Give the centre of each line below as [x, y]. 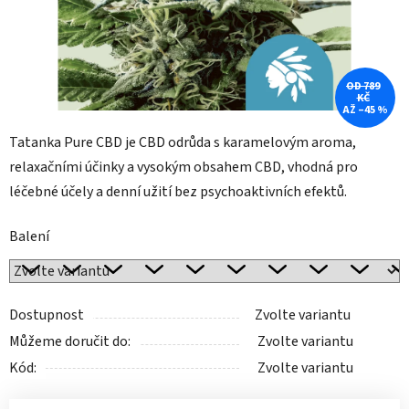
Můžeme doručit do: [70, 342]
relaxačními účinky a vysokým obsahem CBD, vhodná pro [184, 168]
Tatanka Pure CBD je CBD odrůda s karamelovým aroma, [183, 143]
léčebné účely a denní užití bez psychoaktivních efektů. [178, 192]
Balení [29, 237]
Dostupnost [47, 315]
